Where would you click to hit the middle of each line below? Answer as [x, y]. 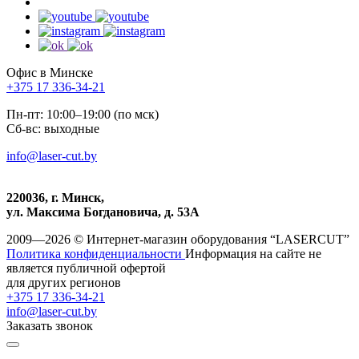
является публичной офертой [86, 268]
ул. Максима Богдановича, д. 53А [103, 212]
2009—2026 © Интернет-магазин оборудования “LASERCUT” [178, 240]
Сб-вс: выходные [53, 129]
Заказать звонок [50, 326]
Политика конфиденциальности [96, 254]
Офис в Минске [50, 73]
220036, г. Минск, [55, 198]
